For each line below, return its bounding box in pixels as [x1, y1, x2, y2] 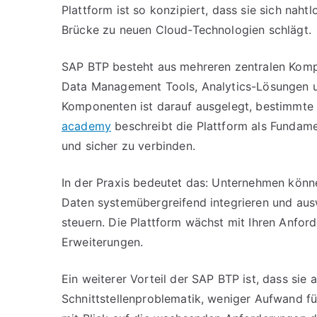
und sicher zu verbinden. [62, 139, 195, 153]
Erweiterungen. [62, 235, 144, 249]
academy [62, 119, 112, 133]
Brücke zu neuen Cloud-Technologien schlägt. [62, 23, 311, 37]
